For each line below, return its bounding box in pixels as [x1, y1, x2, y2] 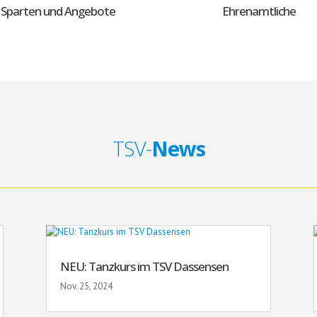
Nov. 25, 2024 [59, 280, 113, 293]
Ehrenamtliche [221, 2, 296, 19]
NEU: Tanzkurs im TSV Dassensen [59, 258, 229, 275]
